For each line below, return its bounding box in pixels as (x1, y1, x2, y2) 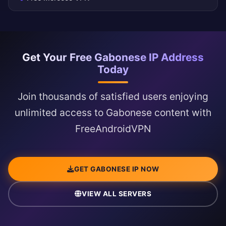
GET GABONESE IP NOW (74, 164, 159, 173)
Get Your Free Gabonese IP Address (22, 51, 204, 64)
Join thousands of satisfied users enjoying (18, 90, 208, 103)
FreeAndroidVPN (75, 123, 151, 135)
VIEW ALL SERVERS (82, 190, 152, 198)
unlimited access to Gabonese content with (15, 106, 211, 119)
